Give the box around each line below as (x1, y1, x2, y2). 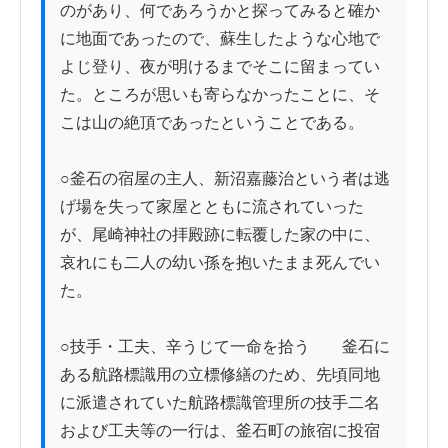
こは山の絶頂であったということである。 (60, 114, 364, 132)
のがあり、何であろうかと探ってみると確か (60, 2, 380, 20)
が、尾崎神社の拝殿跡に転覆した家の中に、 (60, 226, 380, 244)
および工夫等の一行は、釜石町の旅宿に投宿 (60, 422, 380, 440)
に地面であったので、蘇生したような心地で (60, 30, 380, 48)
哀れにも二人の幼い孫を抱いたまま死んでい (60, 254, 380, 272)
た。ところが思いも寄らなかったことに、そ (60, 86, 380, 104)
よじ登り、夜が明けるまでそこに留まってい (60, 58, 380, 76)
